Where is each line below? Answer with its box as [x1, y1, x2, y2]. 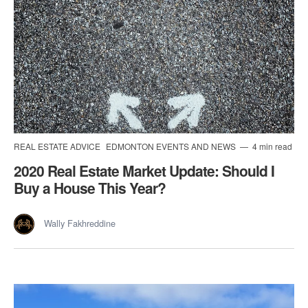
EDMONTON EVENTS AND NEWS [106, 140, 238, 152]
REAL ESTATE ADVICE [14, 140, 102, 152]
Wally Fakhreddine [44, 216, 115, 230]
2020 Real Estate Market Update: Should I [14, 159, 274, 181]
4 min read [250, 140, 292, 152]
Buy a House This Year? [14, 177, 166, 198]
